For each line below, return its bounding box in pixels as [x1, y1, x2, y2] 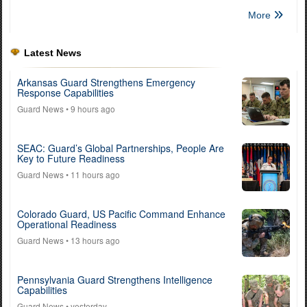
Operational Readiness [17, 217, 116, 231]
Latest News [24, 47, 82, 58]
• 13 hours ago [64, 234, 120, 246]
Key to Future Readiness [17, 151, 125, 165]
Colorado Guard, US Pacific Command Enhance [17, 206, 225, 221]
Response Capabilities [17, 85, 114, 99]
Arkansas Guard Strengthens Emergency [17, 75, 195, 89]
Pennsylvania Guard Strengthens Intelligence [17, 272, 212, 286]
